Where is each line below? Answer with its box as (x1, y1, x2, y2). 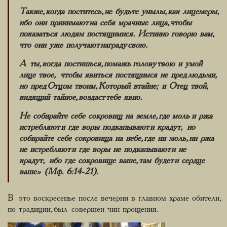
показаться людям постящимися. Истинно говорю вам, (19, 29, 212, 38)
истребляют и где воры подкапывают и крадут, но (19, 123, 195, 131)
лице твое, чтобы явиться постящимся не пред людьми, (19, 70, 215, 79)
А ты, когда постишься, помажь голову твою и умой (19, 59, 202, 68)
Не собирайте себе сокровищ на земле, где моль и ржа (19, 111, 212, 120)
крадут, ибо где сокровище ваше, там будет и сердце (19, 156, 205, 165)
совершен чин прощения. (71, 205, 159, 213)
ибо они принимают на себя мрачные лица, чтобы (19, 18, 192, 27)
